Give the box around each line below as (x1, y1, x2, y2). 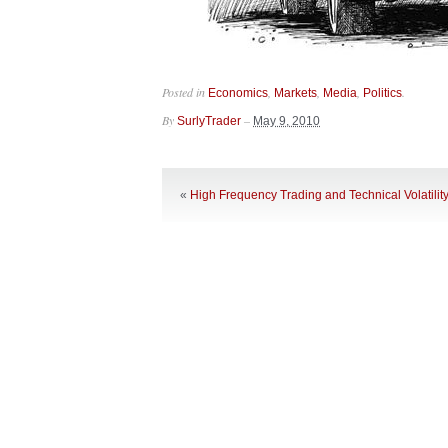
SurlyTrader (177, 114, 241, 128)
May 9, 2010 (253, 114, 320, 128)
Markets (274, 86, 317, 100)
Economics (208, 86, 268, 100)
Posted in (162, 84, 208, 100)
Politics (363, 86, 402, 100)
